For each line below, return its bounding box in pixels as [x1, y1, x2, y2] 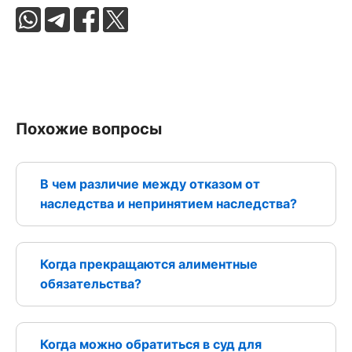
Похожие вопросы [16, 119, 162, 138]
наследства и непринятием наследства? [40, 195, 297, 211]
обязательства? [40, 275, 141, 291]
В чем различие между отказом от [40, 175, 260, 192]
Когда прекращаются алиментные [40, 255, 258, 272]
